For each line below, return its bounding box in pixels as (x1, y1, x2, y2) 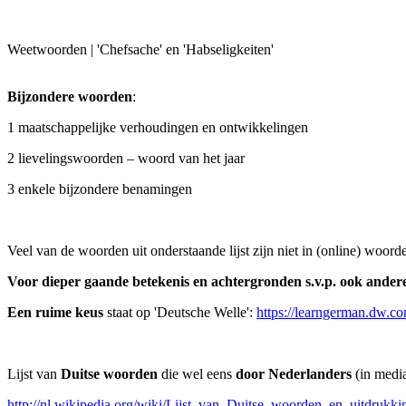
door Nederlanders (236, 366, 352, 382)
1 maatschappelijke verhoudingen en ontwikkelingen (7, 120, 308, 135)
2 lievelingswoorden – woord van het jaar (7, 150, 245, 166)
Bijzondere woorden (7, 89, 132, 104)
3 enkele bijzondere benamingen (7, 181, 192, 197)
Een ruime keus (7, 304, 107, 320)
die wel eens (158, 366, 236, 382)
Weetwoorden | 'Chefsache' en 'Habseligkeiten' (7, 42, 274, 57)
